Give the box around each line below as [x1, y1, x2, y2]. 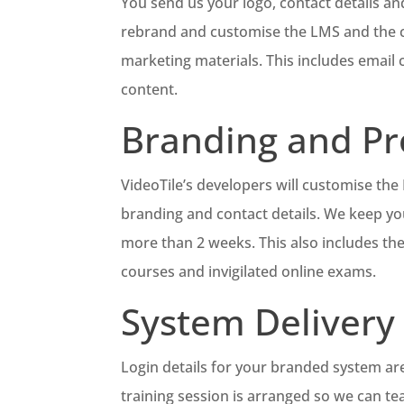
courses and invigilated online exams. [121, 261, 377, 281]
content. [121, 78, 179, 99]
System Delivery [121, 296, 396, 346]
